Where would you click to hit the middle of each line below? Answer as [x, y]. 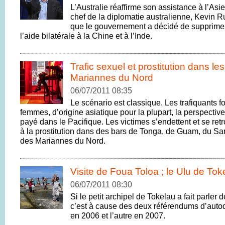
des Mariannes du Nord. [63, 141]
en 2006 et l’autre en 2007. [118, 215]
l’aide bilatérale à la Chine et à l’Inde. [86, 36]
